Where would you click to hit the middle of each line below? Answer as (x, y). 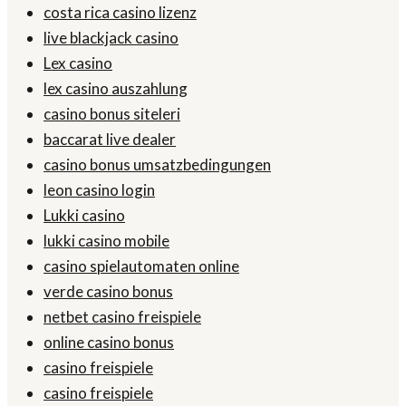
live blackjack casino (111, 38)
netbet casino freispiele (122, 317)
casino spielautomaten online (141, 266)
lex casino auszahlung (116, 89)
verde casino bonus (108, 292)
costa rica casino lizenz (120, 13)
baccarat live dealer (110, 140)
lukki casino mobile (106, 241)
